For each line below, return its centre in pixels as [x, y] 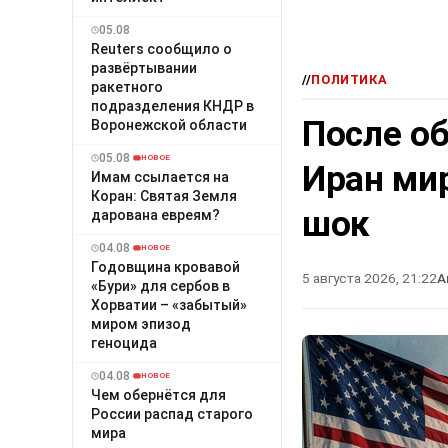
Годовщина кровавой [165, 266]
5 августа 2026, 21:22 [369, 278]
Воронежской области [169, 124]
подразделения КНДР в [172, 105]
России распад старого [172, 413]
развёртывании [144, 67]
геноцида [124, 342]
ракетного [127, 86]
